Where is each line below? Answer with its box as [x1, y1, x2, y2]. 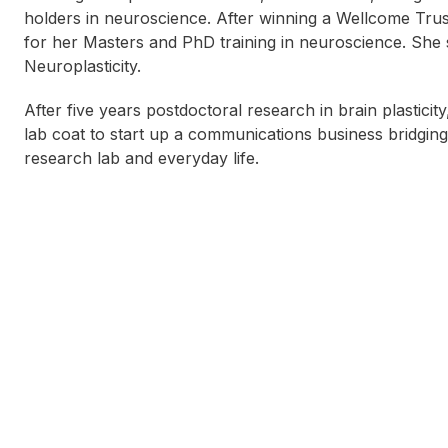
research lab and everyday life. [24, 148, 259, 169]
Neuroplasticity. [24, 56, 141, 77]
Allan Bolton [247, 193, 321, 210]
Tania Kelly [66, 219, 134, 236]
